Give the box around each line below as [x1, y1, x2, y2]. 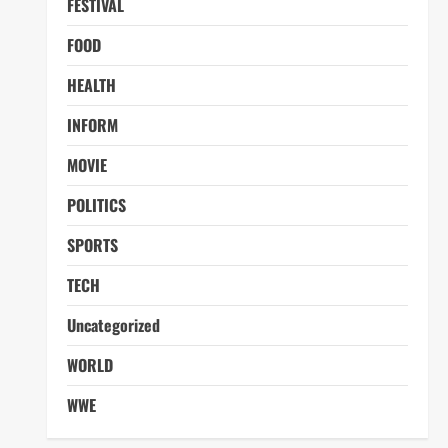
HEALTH [66, 73, 116, 97]
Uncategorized [66, 313, 160, 337]
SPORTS [66, 233, 118, 257]
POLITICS [66, 193, 126, 217]
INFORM [66, 113, 118, 137]
